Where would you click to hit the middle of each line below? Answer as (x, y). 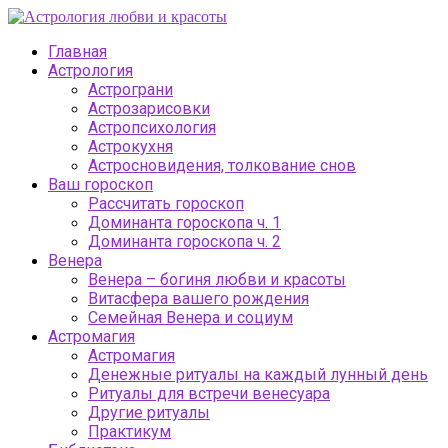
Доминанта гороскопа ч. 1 (184, 222)
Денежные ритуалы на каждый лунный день (258, 374)
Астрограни (130, 89)
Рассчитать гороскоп (166, 203)
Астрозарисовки (149, 108)
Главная (77, 51)
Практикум (129, 431)
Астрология (90, 70)
